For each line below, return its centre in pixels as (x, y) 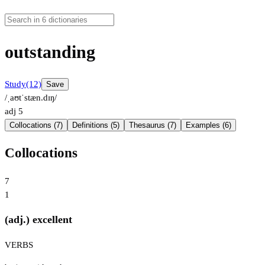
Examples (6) (209, 125)
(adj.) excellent (38, 220)
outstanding (50, 52)
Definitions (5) (96, 125)
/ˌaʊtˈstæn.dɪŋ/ (31, 98)
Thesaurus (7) (153, 125)
